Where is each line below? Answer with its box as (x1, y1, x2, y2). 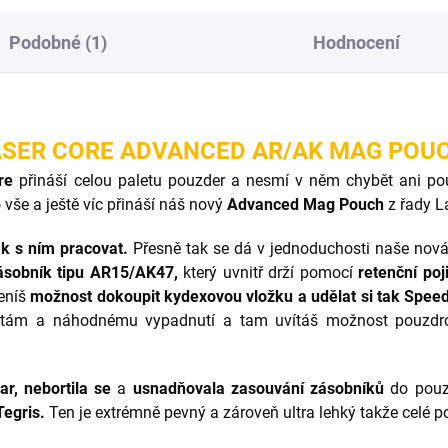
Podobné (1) (9, 32, 108, 54)
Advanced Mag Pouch (227, 195, 384, 215)
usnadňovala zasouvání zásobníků (132, 379, 384, 399)
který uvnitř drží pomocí (183, 263, 353, 283)
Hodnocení (312, 32, 400, 54)
